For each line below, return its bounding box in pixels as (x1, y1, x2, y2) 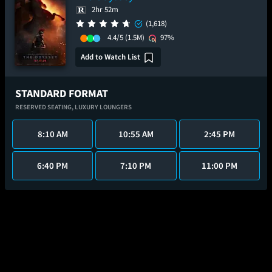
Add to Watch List (81, 51, 140, 62)
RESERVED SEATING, (15, 103, 75, 111)
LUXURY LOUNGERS (75, 103, 132, 111)
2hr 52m (92, 4, 118, 15)
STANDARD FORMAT (15, 86, 108, 100)
